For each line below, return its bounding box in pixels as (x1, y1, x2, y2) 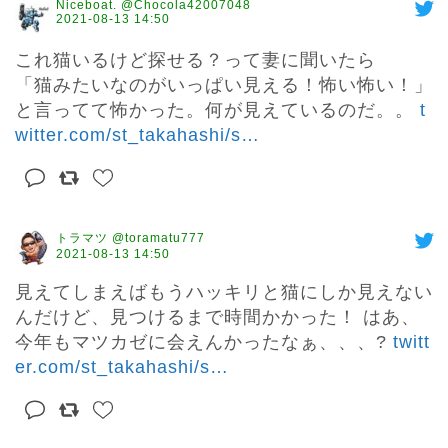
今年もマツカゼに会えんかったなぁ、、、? (15, 332, 393, 353)
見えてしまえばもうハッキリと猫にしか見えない (15, 282, 433, 303)
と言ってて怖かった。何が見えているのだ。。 (15, 100, 420, 121)
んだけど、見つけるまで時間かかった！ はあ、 (15, 307, 420, 328)
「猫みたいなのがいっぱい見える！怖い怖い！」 (15, 75, 433, 96)
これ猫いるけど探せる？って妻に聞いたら (15, 50, 376, 71)
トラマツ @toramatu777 (56, 231, 205, 246)
